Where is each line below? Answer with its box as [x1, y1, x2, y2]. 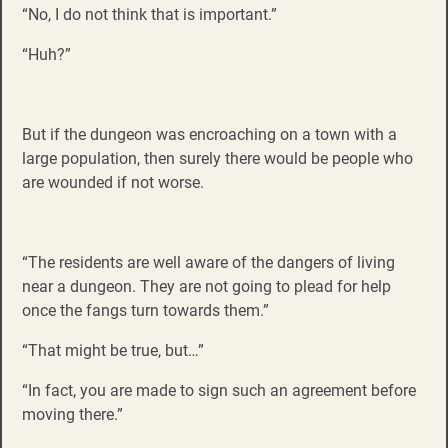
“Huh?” [22, 44, 71, 64]
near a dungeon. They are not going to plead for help [22, 276, 391, 296]
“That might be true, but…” [22, 340, 204, 360]
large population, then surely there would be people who [22, 148, 413, 168]
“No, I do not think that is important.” [22, 4, 277, 24]
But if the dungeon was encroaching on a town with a [22, 124, 397, 144]
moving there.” [22, 404, 123, 424]
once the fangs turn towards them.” [22, 300, 269, 320]
